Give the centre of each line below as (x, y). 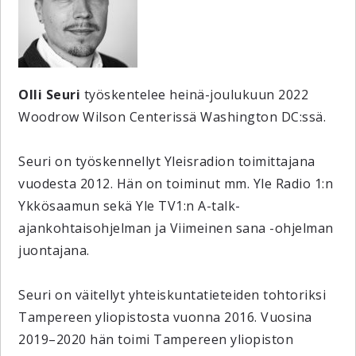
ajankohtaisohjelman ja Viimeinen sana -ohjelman (176, 228)
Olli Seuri (50, 95)
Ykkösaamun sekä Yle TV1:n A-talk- (130, 206)
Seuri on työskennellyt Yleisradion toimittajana (167, 161)
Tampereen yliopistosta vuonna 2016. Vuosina (165, 317)
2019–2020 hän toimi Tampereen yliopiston (156, 339)
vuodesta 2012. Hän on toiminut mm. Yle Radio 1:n (176, 184)
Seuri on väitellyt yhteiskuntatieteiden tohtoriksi (172, 295)
